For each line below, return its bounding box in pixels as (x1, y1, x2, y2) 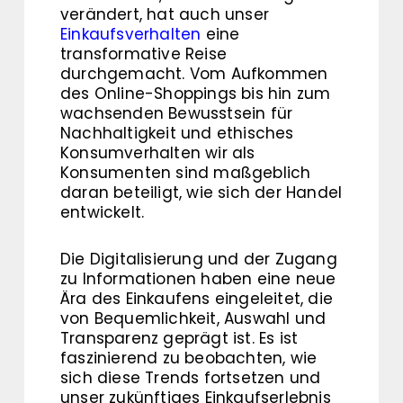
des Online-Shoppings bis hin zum (60, 83, 331, 105)
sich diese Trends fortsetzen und (60, 367, 321, 390)
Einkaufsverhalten (60, 23, 201, 46)
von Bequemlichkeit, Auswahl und (60, 308, 327, 330)
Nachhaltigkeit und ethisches (60, 122, 294, 145)
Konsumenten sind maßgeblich (60, 162, 311, 184)
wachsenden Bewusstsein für (60, 103, 293, 125)
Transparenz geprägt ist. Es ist (60, 327, 299, 350)
